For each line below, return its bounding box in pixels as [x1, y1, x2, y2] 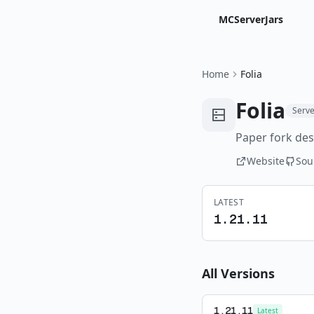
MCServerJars [219, 13, 283, 26]
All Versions [202, 265, 275, 282]
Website [247, 154, 285, 168]
